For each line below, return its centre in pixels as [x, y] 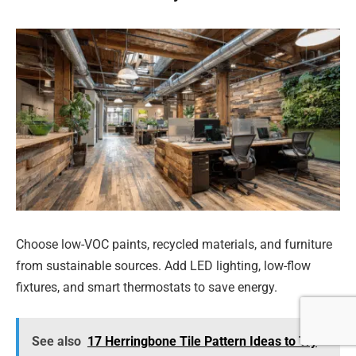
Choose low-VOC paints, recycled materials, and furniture [174, 245]
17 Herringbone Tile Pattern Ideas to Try [202, 341]
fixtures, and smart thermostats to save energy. [147, 288]
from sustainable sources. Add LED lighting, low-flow [163, 266]
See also [56, 341]
